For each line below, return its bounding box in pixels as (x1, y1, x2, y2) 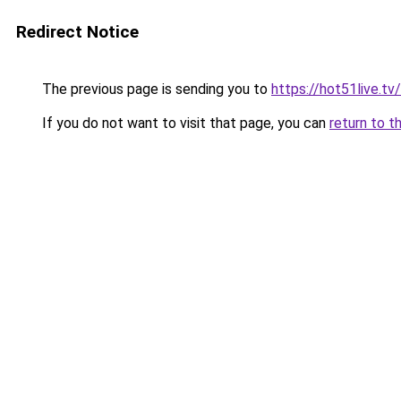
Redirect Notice (16, 21, 139, 42)
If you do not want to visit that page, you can (38, 115, 329, 132)
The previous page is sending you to (38, 81, 271, 98)
